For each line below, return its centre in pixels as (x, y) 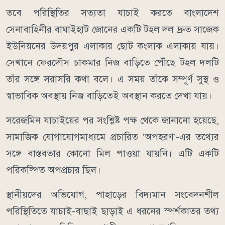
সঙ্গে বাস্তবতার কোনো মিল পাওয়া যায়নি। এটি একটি (113, 153)
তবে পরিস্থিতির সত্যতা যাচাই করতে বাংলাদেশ (113, 13)
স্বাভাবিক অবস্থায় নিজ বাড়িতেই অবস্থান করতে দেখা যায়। (109, 95)
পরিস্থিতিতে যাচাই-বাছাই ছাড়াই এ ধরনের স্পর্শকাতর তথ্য (113, 211)
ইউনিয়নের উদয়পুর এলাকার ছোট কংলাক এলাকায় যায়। (113, 46)
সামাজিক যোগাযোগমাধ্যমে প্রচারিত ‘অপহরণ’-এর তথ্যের (113, 137)
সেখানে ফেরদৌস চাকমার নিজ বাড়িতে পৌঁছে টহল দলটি (113, 62)
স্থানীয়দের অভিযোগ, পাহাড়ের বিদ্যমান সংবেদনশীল (113, 194)
